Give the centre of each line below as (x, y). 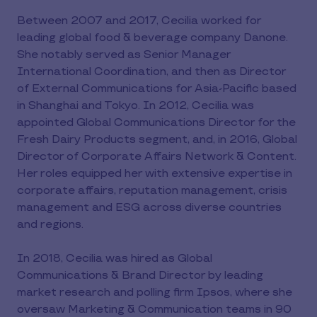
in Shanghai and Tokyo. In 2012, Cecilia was (136, 105)
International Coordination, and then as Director (151, 71)
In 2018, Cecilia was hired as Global (115, 258)
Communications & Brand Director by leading (140, 275)
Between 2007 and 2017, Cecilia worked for (139, 21)
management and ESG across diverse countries (149, 207)
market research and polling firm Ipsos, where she (155, 292)
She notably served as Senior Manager (124, 54)
